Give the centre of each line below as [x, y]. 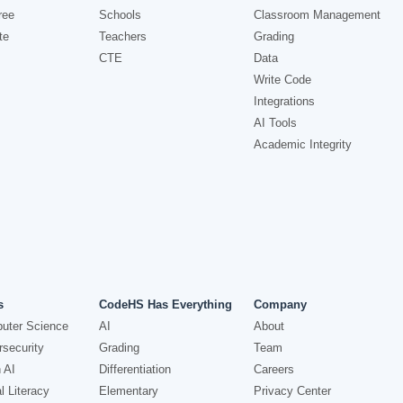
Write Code [282, 80]
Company [280, 304]
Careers [273, 369]
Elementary [129, 391]
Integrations [284, 101]
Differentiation [135, 369]
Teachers [123, 36]
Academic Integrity [302, 144]
